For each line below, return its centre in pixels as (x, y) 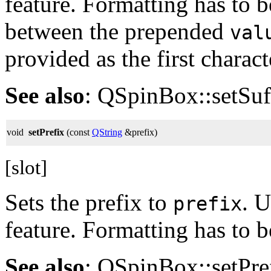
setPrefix (46, 132)
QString (107, 132)
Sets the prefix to (89, 202)
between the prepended (117, 31)
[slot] (26, 167)
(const (78, 132)
